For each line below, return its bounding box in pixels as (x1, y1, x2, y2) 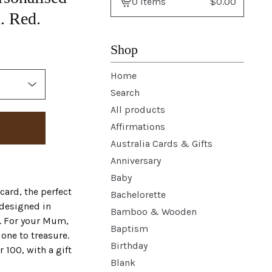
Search (110, 87, 140, 98)
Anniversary (110, 155, 161, 166)
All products (110, 104, 165, 115)
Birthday (110, 240, 148, 251)
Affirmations (110, 121, 165, 132)
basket (118, 16, 148, 29)
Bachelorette (110, 189, 166, 200)
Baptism (110, 223, 148, 234)
